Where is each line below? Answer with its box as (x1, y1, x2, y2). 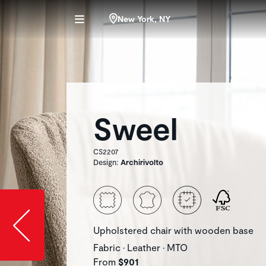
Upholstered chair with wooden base (93, 224, 254, 236)
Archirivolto (121, 157, 163, 167)
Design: (93, 157, 121, 167)
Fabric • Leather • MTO (93, 242, 188, 253)
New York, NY (118, 14, 170, 24)
